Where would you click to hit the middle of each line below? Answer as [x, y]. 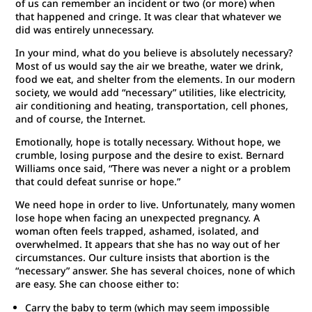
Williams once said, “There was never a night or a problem [153, 169]
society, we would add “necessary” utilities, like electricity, [151, 93]
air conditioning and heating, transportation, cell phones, [152, 106]
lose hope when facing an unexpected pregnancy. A [138, 218]
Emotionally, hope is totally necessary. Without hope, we [148, 142]
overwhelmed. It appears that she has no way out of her [148, 244]
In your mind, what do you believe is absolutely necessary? [154, 53]
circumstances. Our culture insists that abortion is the [143, 258]
